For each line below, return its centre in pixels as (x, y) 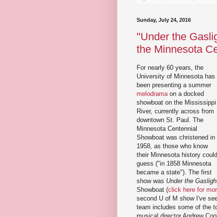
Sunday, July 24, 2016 (164, 20)
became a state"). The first (174, 172)
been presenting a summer (174, 85)
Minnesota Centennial (167, 129)
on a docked (186, 94)
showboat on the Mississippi (176, 103)
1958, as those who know (172, 146)
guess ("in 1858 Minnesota (174, 164)
